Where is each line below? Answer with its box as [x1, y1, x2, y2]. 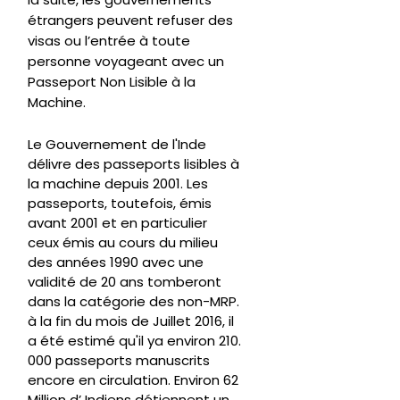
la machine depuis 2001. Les [28, 174, 208, 194]
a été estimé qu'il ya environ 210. [28, 331, 241, 351]
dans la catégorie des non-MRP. [28, 292, 239, 312]
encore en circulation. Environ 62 [28, 371, 238, 390]
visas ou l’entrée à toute [28, 31, 190, 51]
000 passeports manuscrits [28, 351, 210, 371]
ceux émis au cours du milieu [28, 233, 218, 253]
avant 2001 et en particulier [28, 213, 207, 233]
